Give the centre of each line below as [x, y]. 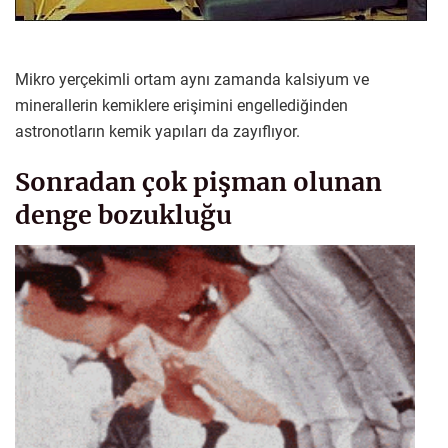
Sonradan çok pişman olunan [198, 182]
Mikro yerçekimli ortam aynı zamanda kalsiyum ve [192, 80]
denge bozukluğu [123, 215]
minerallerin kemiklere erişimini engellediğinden [181, 106]
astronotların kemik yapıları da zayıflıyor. [157, 132]
